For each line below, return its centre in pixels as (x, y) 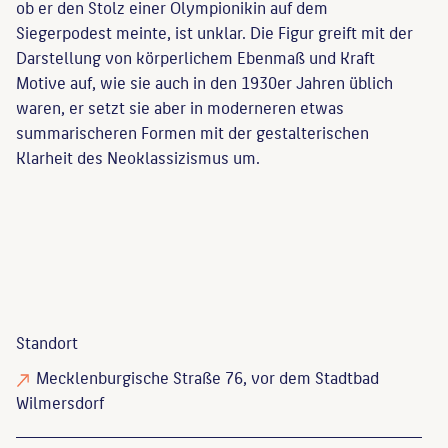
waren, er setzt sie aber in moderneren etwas (180, 107)
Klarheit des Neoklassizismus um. (138, 157)
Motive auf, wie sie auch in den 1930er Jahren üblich (204, 82)
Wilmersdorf (60, 402)
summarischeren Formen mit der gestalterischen (192, 132)
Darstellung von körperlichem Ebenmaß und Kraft (195, 57)
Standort (47, 342)
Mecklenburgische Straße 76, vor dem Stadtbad (207, 377)
